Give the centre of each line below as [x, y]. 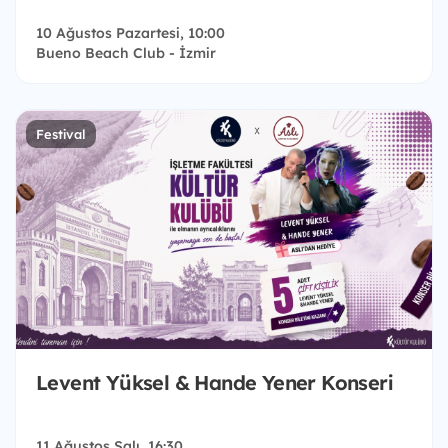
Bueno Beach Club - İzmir [126, 53]
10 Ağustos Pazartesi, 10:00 [130, 33]
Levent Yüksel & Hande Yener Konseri [214, 383]
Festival [61, 134]
